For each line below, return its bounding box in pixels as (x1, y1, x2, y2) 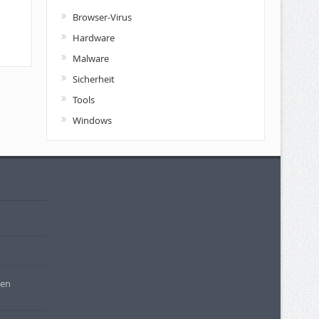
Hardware (72, 31, 115, 44)
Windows (72, 113, 112, 127)
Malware (72, 51, 109, 65)
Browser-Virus (72, 10, 132, 23)
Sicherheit (72, 72, 115, 85)
